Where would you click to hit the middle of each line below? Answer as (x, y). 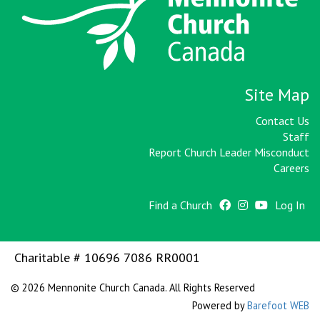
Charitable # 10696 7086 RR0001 (105, 258)
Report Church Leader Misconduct (229, 152)
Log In (290, 205)
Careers (291, 168)
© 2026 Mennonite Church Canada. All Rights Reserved (133, 288)
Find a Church (180, 205)
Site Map (277, 95)
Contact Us (282, 121)
